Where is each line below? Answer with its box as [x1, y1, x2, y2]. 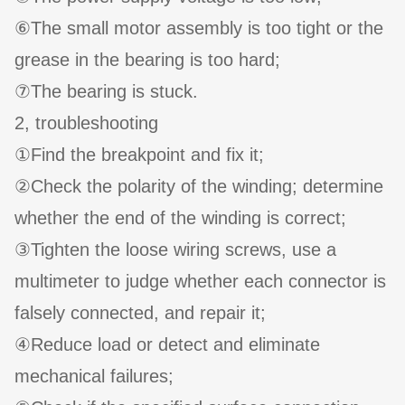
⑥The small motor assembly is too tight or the [14, 18, 383, 39]
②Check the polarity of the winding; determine [14, 176, 383, 197]
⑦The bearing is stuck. [14, 81, 198, 102]
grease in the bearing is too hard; [14, 50, 280, 71]
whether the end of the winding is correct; [14, 208, 346, 229]
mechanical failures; [14, 366, 174, 387]
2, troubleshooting [14, 113, 158, 134]
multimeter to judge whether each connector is [14, 271, 386, 292]
